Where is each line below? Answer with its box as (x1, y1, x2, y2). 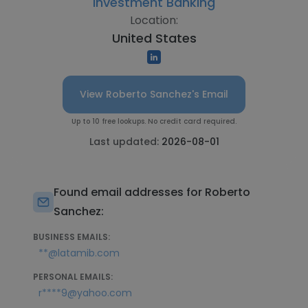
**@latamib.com (38, 246, 120, 260)
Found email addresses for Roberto (54, 184, 250, 200)
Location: (130, 12, 178, 28)
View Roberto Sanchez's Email (80, 87, 228, 101)
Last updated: (89, 135, 162, 148)
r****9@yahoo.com (38, 286, 132, 300)
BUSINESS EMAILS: (33, 231, 110, 243)
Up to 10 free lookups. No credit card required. (71, 116, 236, 126)
